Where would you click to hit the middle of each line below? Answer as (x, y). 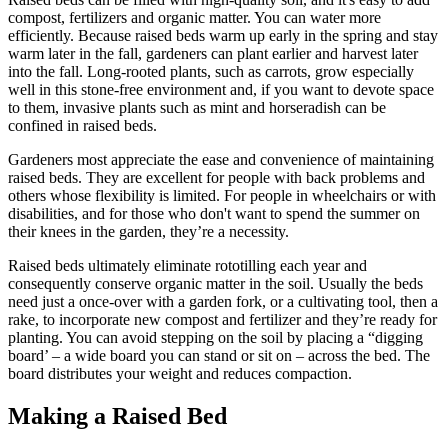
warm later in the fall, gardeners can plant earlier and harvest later (213, 53)
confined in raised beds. (82, 125)
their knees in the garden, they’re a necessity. (148, 231)
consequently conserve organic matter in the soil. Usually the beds (215, 283)
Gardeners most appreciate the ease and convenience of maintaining (221, 159)
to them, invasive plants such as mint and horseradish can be (197, 107)
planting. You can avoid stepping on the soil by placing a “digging (215, 337)
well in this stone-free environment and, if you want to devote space (221, 89)
